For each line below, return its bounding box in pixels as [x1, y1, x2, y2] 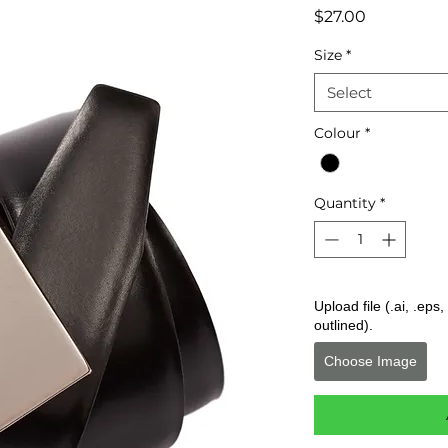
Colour [314, 123, 361, 142]
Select [327, 82, 372, 102]
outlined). [314, 316, 373, 333]
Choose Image [324, 352, 417, 369]
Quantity [314, 193, 376, 212]
